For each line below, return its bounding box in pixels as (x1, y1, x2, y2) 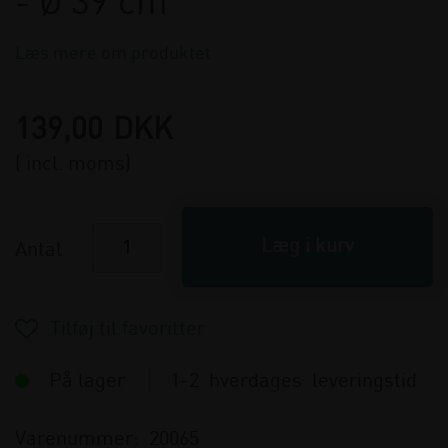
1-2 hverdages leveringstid (170, 371, 417, 392)
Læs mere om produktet (15, 44, 211, 63)
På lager (49, 371, 130, 392)
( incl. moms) (15, 154, 131, 175)
